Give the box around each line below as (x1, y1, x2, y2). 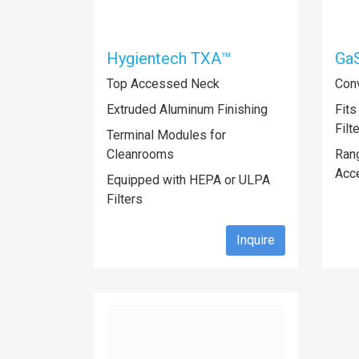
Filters (107, 192, 143, 207)
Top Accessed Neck (107, 76, 220, 91)
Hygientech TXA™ (107, 49, 232, 68)
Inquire (236, 232, 275, 248)
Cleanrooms (107, 147, 174, 162)
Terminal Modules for (107, 127, 226, 143)
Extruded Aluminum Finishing (107, 102, 268, 117)
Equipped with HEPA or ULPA (107, 172, 270, 188)
